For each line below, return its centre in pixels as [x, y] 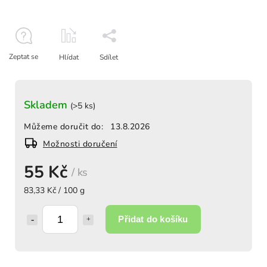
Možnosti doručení [80, 144]
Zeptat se [24, 57]
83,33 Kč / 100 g [54, 191]
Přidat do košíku [153, 219]
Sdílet [109, 58]
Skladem [47, 105]
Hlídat [69, 58]
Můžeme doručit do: [63, 127]
